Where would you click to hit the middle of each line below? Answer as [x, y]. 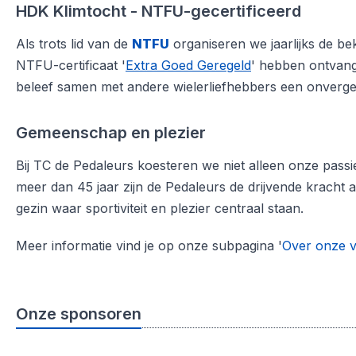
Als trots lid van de [74, 44]
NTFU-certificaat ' [71, 65]
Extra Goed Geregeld [188, 65]
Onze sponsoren [79, 314]
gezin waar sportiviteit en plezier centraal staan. [160, 208]
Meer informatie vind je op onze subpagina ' [149, 246]
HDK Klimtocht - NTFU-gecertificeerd [159, 11]
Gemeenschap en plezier [111, 133]
